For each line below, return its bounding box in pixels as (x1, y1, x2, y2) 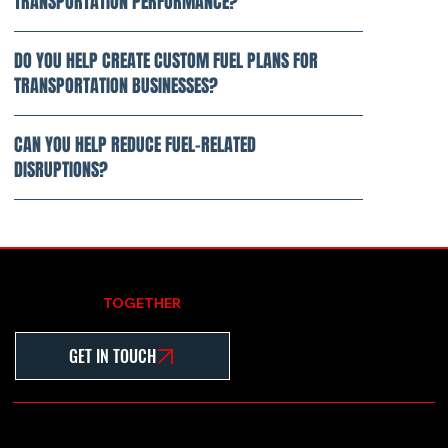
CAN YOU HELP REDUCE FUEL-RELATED (14, 132, 257, 159)
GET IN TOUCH (69, 344, 157, 369)
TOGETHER (103, 295, 182, 312)
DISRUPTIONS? (14, 157, 109, 184)
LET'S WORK (13, 295, 104, 312)
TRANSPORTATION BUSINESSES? (14, 73, 219, 100)
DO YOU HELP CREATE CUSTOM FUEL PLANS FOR (14, 48, 319, 75)
